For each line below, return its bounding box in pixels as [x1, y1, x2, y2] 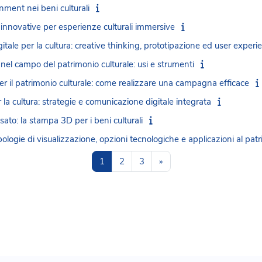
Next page [162, 155, 204, 167]
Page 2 [123, 155, 152, 167]
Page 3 [143, 155, 172, 167]
